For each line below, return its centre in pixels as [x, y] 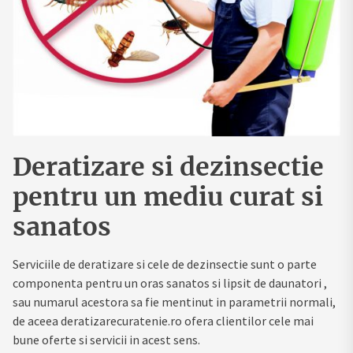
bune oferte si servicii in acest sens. [106, 339]
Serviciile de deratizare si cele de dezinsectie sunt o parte [165, 264]
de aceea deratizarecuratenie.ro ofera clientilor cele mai [163, 320]
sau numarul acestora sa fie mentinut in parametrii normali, [174, 301]
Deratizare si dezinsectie [168, 167]
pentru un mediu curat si [168, 197]
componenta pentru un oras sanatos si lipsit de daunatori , [170, 282]
